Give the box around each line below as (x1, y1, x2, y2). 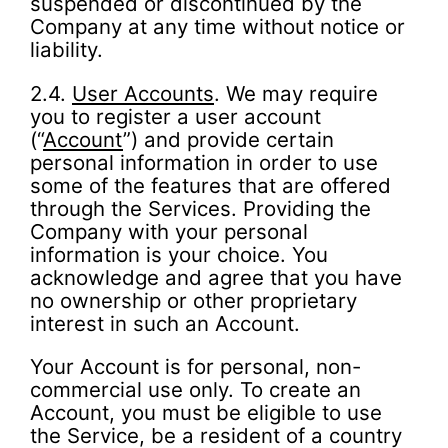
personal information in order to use (30, 149, 378, 175)
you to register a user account (30, 103, 321, 129)
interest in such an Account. (30, 310, 306, 336)
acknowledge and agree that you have (30, 264, 402, 290)
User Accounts (72, 80, 214, 106)
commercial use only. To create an (30, 377, 361, 403)
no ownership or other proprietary (30, 287, 357, 313)
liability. (30, 37, 103, 63)
